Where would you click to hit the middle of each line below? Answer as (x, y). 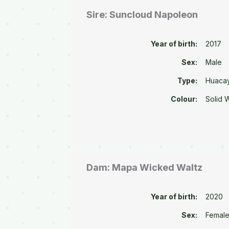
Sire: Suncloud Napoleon (142, 15)
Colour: (184, 99)
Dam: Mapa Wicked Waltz (145, 167)
